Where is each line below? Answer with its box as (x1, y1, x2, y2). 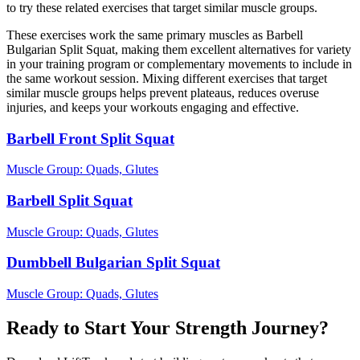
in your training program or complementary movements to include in (6, 56, 352, 71)
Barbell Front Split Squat (6, 129, 174, 147)
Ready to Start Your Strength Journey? (6, 317, 329, 339)
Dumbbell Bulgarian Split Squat (6, 254, 220, 272)
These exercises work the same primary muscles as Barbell (6, 27, 303, 42)
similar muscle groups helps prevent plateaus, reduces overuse (6, 85, 319, 100)
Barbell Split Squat (6, 192, 133, 210)
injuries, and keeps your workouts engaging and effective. (6, 100, 299, 114)
